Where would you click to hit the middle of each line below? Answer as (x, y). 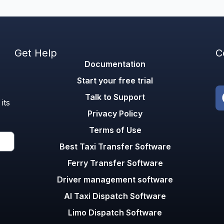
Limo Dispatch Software (115, 212)
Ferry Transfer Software (115, 163)
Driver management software (115, 179)
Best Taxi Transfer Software (115, 146)
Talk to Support (115, 97)
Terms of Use (115, 130)
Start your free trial (115, 80)
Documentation (115, 64)
